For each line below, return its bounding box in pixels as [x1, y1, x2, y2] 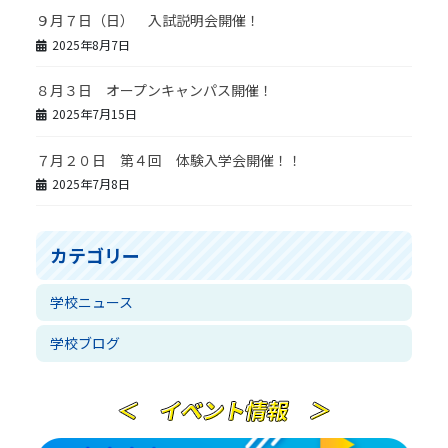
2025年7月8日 [51, 175, 130, 193]
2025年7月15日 [51, 105, 137, 123]
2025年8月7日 [51, 35, 130, 53]
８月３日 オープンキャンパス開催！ [35, 79, 273, 100]
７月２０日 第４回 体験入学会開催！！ [35, 149, 302, 170]
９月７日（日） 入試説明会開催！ [35, 10, 260, 31]
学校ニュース [49, 292, 133, 313]
